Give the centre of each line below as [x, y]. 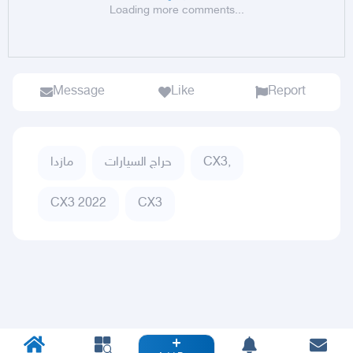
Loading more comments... [176, 11]
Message [79, 92]
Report [287, 92]
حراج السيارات [138, 163]
